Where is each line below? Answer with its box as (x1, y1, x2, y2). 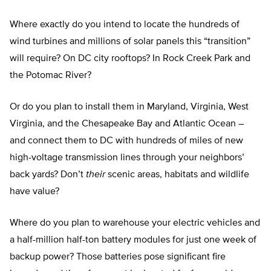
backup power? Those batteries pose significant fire (10, 252, 226, 263)
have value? (10, 187, 62, 197)
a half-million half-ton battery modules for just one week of (10, 235, 256, 246)
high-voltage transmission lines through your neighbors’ (10, 153, 244, 163)
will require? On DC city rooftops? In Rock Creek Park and (10, 54, 250, 64)
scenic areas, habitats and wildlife (105, 170, 249, 180)
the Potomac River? (10, 71, 94, 81)
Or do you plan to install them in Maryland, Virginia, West (10, 102, 249, 113)
